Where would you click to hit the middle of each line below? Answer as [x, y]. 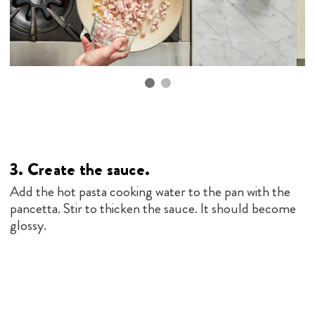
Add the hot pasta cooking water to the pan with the [150, 191]
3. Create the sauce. [80, 169]
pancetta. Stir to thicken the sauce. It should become [153, 208]
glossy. [28, 225]
